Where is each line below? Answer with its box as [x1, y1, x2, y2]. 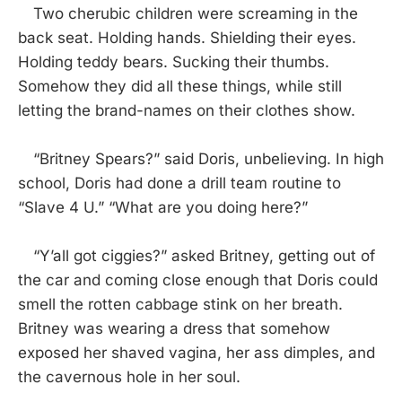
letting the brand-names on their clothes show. [18, 100, 355, 119]
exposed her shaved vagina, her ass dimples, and [18, 343, 375, 362]
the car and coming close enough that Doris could [18, 270, 378, 289]
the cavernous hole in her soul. [18, 367, 240, 386]
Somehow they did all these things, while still [18, 76, 342, 95]
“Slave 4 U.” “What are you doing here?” [18, 197, 308, 216]
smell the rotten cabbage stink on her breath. [18, 294, 343, 313]
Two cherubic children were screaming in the [18, 4, 358, 22]
